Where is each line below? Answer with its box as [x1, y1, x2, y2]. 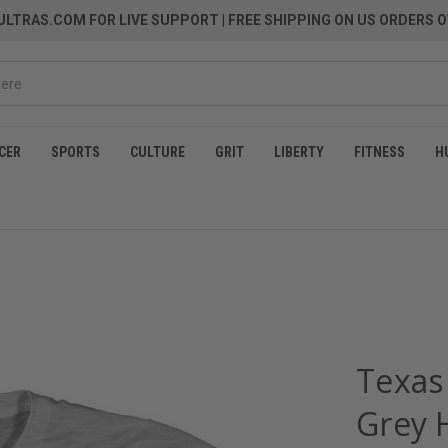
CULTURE [130, 144, 185, 160]
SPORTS [51, 144, 100, 160]
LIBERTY [274, 144, 324, 160]
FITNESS [354, 144, 405, 160]
